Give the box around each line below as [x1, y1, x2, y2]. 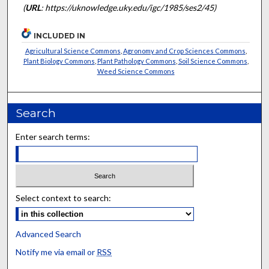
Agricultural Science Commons [25, 46, 121, 55]
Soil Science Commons [178, 56, 247, 65]
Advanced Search [16, 229, 82, 240]
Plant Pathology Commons [97, 56, 176, 65]
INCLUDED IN [34, 31, 86, 40]
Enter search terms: [16, 131, 91, 142]
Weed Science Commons [97, 67, 175, 75]
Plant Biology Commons [23, 56, 95, 65]
